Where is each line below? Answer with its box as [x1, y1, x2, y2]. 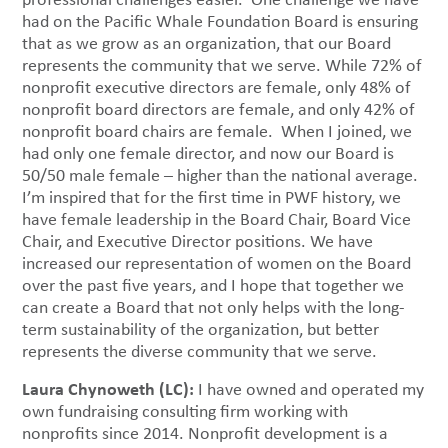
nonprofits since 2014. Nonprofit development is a [22, 421, 389, 446]
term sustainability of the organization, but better [22, 317, 380, 342]
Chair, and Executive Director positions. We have [22, 229, 374, 254]
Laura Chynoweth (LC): [22, 376, 195, 402]
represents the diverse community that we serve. [22, 339, 382, 364]
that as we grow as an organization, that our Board [22, 31, 392, 56]
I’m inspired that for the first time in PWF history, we [22, 185, 402, 210]
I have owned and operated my [194, 377, 425, 402]
